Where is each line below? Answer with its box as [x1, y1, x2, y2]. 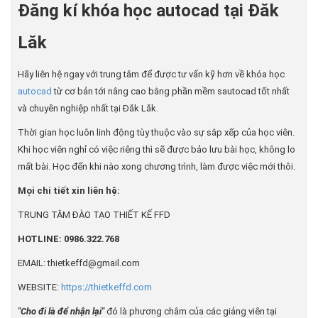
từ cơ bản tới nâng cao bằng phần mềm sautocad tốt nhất [52, 86, 290, 97]
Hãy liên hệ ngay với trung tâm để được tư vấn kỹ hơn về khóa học [18, 69, 285, 79]
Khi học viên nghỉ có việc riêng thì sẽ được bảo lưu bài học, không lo [18, 144, 295, 155]
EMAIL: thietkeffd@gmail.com [18, 258, 140, 268]
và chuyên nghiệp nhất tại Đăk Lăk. [18, 103, 158, 114]
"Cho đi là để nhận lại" [18, 306, 104, 317]
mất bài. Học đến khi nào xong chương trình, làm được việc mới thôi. [18, 161, 295, 172]
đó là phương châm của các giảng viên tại [104, 306, 277, 317]
